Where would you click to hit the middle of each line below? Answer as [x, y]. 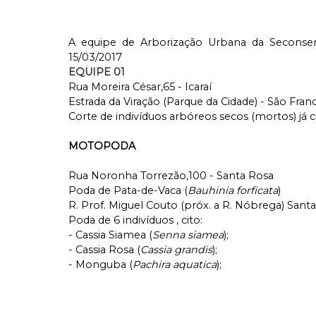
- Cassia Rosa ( [104, 250]
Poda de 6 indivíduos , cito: [137, 220]
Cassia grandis [176, 250]
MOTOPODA [103, 146]
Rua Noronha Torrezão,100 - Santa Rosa [171, 176]
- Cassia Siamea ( [110, 235]
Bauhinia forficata [233, 191]
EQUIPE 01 [97, 72]
